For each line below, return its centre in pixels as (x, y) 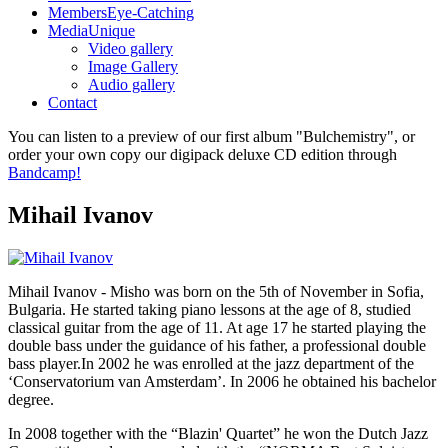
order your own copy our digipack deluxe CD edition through (202, 155)
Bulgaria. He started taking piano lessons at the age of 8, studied (209, 309)
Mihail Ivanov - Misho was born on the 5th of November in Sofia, (216, 291)
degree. (31, 399)
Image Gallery (133, 67)
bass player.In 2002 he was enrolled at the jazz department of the (211, 363)
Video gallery (130, 49)
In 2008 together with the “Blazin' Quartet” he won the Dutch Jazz (218, 433)
